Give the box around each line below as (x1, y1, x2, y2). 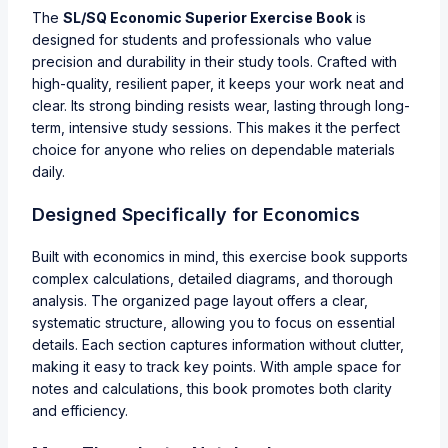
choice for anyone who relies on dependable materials (32, 140, 395, 158)
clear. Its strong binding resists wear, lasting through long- (32, 96, 410, 114)
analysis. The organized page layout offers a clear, (32, 291, 368, 309)
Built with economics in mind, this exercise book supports (32, 247, 408, 265)
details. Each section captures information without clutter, (32, 335, 404, 353)
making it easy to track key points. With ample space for (32, 357, 401, 375)
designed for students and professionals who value (32, 30, 372, 48)
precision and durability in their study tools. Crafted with (32, 52, 397, 70)
